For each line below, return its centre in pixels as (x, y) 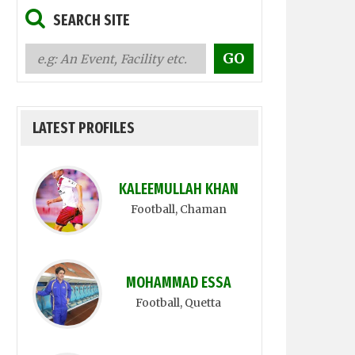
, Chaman (200, 209)
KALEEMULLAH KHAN (178, 189)
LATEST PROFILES (84, 128)
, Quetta (200, 303)
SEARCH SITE (92, 20)
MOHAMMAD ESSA (178, 282)
